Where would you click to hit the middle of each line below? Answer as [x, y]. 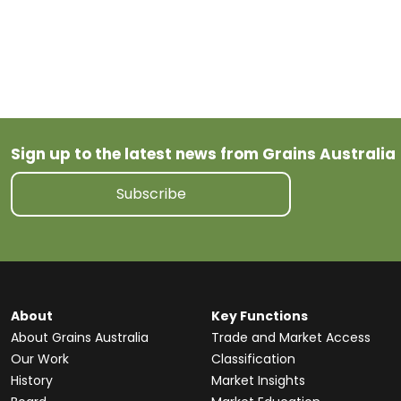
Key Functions [260, 316]
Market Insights [258, 380]
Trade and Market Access [291, 337]
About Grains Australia [80, 337]
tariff [37, 11]
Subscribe [151, 194]
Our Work [40, 359]
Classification [253, 359]
